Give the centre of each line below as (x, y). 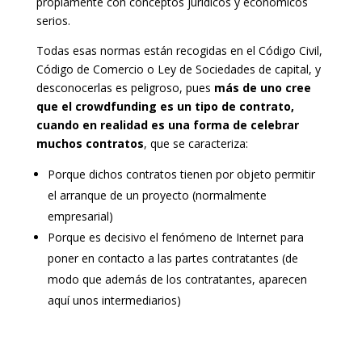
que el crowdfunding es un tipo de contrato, (165, 106)
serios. (53, 20)
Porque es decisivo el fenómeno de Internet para (175, 237)
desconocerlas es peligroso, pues (125, 87)
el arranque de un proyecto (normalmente (157, 195)
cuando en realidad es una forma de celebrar (167, 124)
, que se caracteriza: (196, 143)
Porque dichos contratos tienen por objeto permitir (181, 174)
